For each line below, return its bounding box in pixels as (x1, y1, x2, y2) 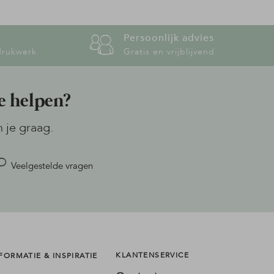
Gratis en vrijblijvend (123, 46, 215, 58)
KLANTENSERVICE (116, 250, 189, 260)
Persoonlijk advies (123, 31, 214, 45)
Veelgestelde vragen (10, 160, 93, 172)
